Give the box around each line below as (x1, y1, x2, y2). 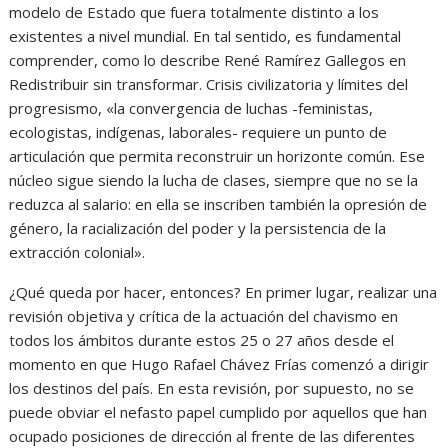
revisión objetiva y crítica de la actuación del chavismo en (9, 306, 399, 327)
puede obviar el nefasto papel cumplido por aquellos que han (9, 402, 428, 423)
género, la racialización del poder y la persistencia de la (9, 218, 387, 239)
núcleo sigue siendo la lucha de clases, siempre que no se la (9, 170, 419, 191)
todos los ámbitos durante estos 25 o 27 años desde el (9, 330, 395, 351)
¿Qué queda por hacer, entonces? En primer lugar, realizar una (9, 282, 438, 303)
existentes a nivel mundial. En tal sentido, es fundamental (9, 26, 402, 47)
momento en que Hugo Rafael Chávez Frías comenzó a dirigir (9, 354, 430, 375)
